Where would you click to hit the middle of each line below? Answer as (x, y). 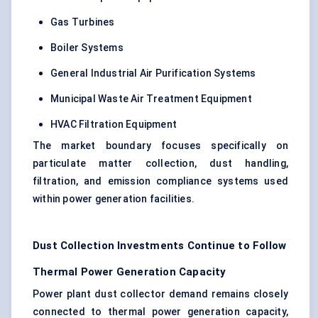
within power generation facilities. (114, 199)
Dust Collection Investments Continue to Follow (160, 246)
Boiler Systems (87, 48)
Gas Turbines (83, 22)
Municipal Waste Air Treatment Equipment (151, 99)
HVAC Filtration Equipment (114, 125)
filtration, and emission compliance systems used (160, 181)
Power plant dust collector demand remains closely (160, 294)
